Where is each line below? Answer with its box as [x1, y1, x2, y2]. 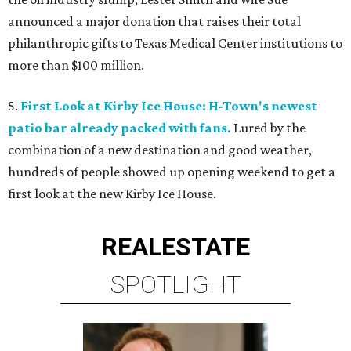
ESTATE [161, 232, 250, 262]
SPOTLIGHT [110, 270, 241, 300]
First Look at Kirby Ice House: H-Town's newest [20, 98, 317, 114]
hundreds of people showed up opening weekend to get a [8, 164, 335, 180]
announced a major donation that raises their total [8, 13, 301, 30]
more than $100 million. [8, 57, 144, 74]
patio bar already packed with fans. [8, 120, 231, 136]
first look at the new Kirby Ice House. [8, 186, 216, 202]
